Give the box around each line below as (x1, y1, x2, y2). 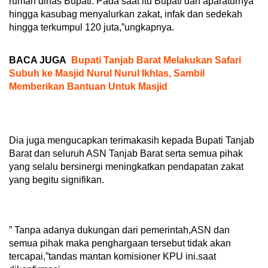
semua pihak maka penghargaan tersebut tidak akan (9, 238, 231, 249)
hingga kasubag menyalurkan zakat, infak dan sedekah (9, 9, 242, 20)
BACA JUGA (9, 55, 66, 66)
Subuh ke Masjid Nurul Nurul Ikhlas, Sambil (9, 68, 205, 79)
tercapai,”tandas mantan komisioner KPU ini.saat (9, 251, 216, 262)
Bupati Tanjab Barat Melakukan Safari (71, 55, 241, 66)
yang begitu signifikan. (9, 175, 104, 185)
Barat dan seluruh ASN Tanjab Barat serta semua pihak (9, 148, 243, 159)
